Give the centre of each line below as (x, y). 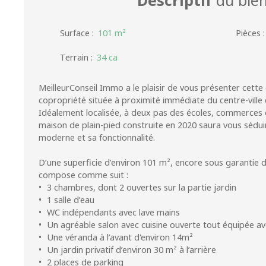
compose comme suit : (83, 175)
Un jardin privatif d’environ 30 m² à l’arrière (132, 249)
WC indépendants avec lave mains (114, 212)
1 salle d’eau (71, 199)
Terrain (74, 57)
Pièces (248, 33)
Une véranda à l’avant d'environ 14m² (120, 237)
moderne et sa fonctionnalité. (97, 137)
